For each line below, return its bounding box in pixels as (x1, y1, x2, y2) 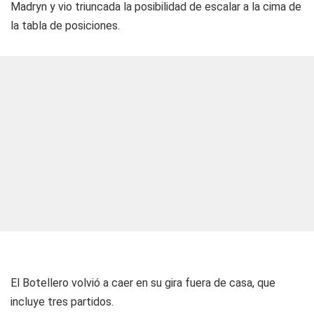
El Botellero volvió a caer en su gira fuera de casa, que (11, 276, 275, 289)
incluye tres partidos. (11, 295, 114, 308)
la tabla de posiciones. (11, 19, 120, 32)
